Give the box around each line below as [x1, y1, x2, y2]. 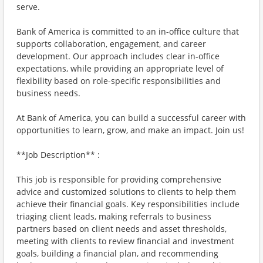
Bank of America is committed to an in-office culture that [16, 26, 239, 37]
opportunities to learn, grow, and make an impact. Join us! [16, 124, 244, 136]
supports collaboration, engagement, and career [16, 38, 206, 49]
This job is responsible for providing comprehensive [16, 174, 221, 185]
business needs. [16, 87, 80, 99]
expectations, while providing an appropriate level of [16, 63, 224, 74]
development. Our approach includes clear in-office [16, 50, 220, 62]
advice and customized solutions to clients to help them [16, 186, 236, 197]
